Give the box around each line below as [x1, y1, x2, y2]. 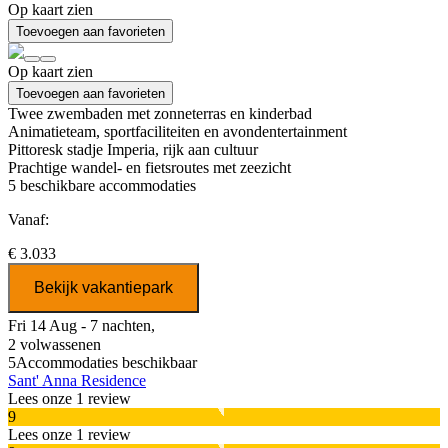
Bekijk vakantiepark [34, 279, 173, 297]
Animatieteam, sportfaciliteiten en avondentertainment [8, 123, 347, 141]
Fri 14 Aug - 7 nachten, [8, 317, 155, 335]
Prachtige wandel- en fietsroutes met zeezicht [8, 159, 291, 177]
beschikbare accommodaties [16, 177, 196, 195]
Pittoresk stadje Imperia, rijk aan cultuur [8, 141, 258, 159]
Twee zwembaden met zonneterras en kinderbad [8, 105, 312, 123]
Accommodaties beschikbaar [16, 354, 197, 372]
